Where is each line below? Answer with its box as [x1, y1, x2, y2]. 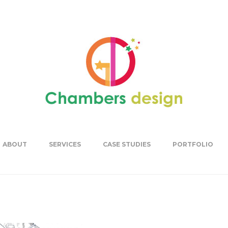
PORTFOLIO [172, 140, 213, 148]
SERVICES [48, 140, 81, 148]
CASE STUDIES [102, 140, 151, 148]
